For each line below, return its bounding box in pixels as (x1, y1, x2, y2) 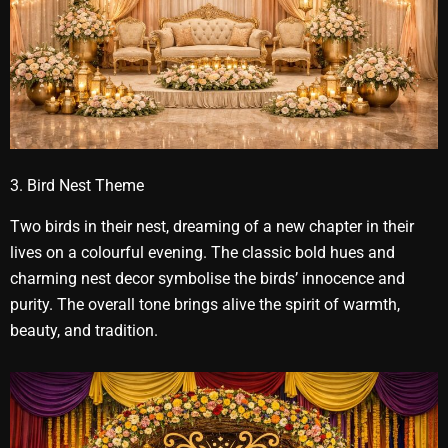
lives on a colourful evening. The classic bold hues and (10, 242, 395, 262)
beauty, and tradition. (10, 320, 158, 340)
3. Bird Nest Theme (10, 175, 144, 195)
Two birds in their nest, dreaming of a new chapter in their (10, 216, 414, 236)
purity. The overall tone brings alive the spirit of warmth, (10, 294, 400, 314)
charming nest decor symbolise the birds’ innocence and (10, 268, 405, 288)
